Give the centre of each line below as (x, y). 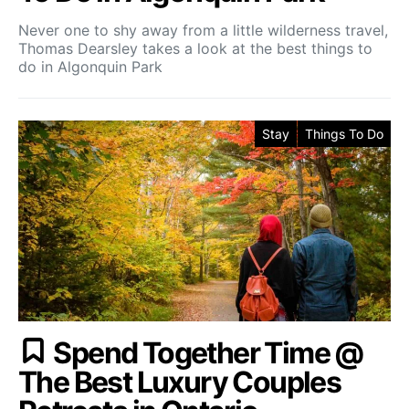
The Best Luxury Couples (180, 382)
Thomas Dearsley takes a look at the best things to (195, 48)
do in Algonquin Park (90, 67)
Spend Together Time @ (208, 353)
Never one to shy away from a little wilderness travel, (203, 30)
